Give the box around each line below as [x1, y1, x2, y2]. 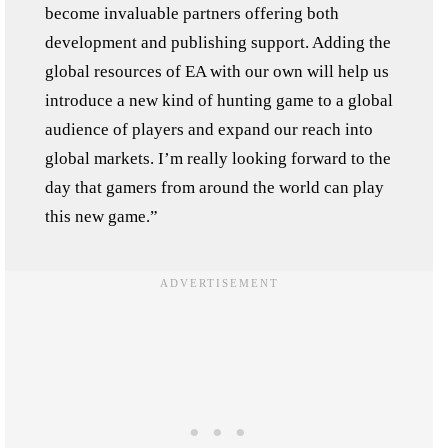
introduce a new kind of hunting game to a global [45, 91, 393, 110]
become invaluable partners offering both [45, 4, 339, 23]
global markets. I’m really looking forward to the [45, 149, 391, 168]
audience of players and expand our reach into [45, 120, 373, 139]
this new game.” [45, 207, 158, 226]
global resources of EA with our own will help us [45, 62, 389, 81]
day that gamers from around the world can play [45, 178, 384, 197]
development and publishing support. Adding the [45, 33, 391, 52]
